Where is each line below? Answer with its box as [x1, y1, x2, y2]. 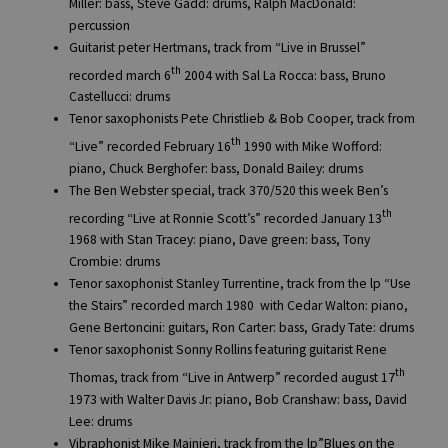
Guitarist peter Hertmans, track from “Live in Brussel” [69, 38, 367, 56]
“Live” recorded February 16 [69, 137, 232, 155]
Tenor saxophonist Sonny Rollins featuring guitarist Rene [69, 341, 388, 359]
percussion [69, 16, 131, 34]
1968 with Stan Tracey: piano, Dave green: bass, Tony [69, 231, 371, 249]
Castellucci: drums [69, 88, 171, 106]
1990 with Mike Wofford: [241, 137, 383, 155]
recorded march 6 [69, 66, 172, 84]
